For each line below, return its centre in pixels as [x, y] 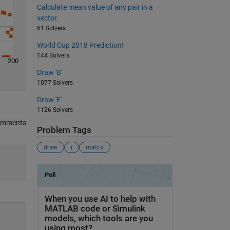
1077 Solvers [55, 82]
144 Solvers [53, 55]
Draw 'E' [49, 99]
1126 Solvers [55, 110]
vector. [47, 18]
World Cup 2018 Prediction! [80, 45]
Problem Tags [64, 130]
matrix [94, 148]
